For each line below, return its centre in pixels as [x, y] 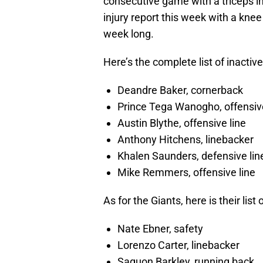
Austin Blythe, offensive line [182, 123]
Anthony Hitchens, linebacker [186, 140]
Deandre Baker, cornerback [180, 90]
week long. [129, 34]
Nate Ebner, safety [160, 229]
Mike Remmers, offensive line [186, 173]
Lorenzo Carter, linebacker [178, 245]
